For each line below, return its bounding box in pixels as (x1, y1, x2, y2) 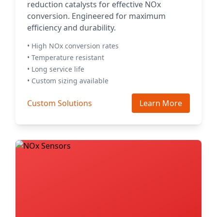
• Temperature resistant (27, 53, 104, 62)
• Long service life (27, 64, 84, 74)
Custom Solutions (27, 98, 92, 108)
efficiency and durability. (27, 22, 116, 33)
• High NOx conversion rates (27, 41, 119, 50)
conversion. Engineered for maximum (27, 11, 166, 21)
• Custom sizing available (27, 76, 108, 85)
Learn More (139, 98, 182, 108)
